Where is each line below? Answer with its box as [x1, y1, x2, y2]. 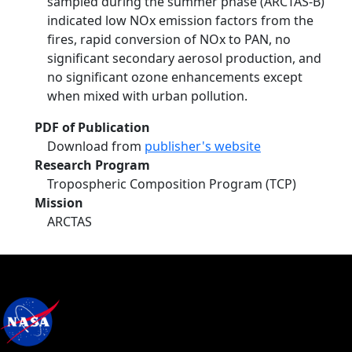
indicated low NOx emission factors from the [47, 12, 313, 29]
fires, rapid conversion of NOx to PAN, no [47, 31, 291, 48]
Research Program [35, 156, 150, 174]
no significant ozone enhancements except [47, 68, 302, 86]
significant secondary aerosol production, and [47, 49, 321, 67]
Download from [47, 137, 145, 155]
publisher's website [145, 137, 261, 155]
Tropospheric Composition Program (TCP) [47, 175, 296, 192]
